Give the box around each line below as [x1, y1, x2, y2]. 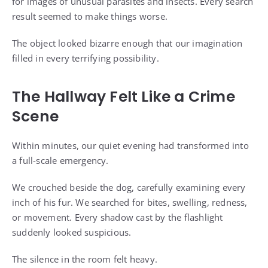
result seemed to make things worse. [12, 10, 167, 23]
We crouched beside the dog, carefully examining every [12, 181, 246, 194]
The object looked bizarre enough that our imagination [12, 37, 243, 50]
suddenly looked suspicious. [12, 226, 132, 239]
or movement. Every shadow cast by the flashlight [12, 211, 223, 224]
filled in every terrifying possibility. [12, 52, 159, 65]
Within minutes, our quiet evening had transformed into [12, 139, 249, 152]
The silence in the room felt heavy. [12, 253, 157, 266]
